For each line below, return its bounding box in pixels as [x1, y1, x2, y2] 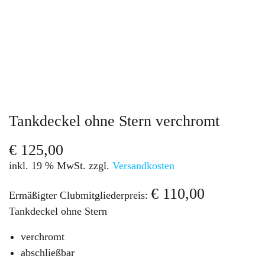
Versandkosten [112, 159, 174, 172]
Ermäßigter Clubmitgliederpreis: [9, 189, 151, 201]
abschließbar [21, 246, 75, 258]
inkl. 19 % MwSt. [9, 159, 86, 172]
